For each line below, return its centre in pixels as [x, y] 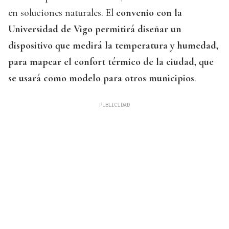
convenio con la [149, 13]
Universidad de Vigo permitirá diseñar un [95, 29]
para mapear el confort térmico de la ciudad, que [111, 62]
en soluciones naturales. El [62, 13]
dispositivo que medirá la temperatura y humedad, [113, 46]
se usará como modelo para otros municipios [101, 78]
